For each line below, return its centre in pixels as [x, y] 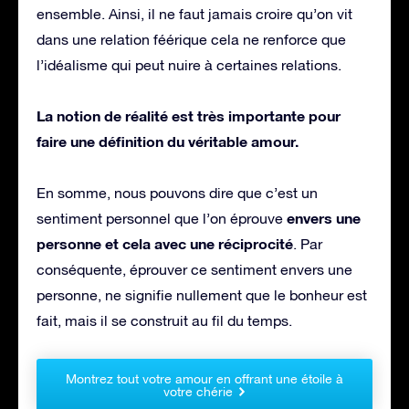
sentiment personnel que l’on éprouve [162, 218]
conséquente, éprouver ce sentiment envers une [194, 269]
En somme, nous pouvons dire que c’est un [177, 192]
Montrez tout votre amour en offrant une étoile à [204, 378]
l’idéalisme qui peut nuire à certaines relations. [189, 64]
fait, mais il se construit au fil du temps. [164, 320]
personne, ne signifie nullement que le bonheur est [202, 294]
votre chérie [198, 391]
